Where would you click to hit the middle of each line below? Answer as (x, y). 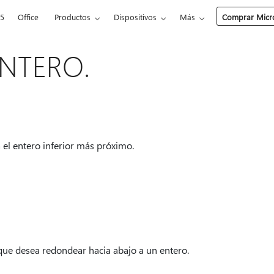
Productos (73, 17)
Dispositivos (135, 17)
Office (28, 17)
